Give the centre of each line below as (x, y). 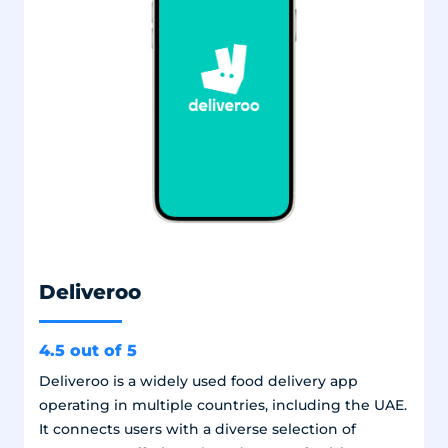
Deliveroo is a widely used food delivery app (198, 380)
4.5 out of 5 (87, 349)
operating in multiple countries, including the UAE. (222, 404)
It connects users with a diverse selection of (197, 428)
